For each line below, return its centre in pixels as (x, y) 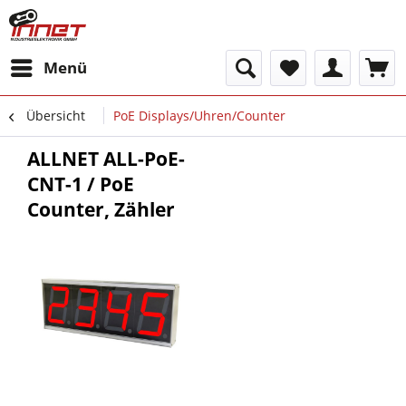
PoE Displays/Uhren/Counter (199, 116)
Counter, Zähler (101, 209)
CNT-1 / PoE (81, 184)
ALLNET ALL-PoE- (106, 159)
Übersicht (56, 116)
